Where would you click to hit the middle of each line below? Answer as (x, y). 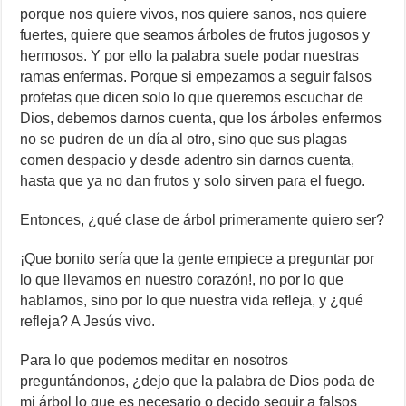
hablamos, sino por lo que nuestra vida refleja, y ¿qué (192, 301)
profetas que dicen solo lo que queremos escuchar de (192, 98)
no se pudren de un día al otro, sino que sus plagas (184, 140)
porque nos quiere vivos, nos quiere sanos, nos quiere (194, 14)
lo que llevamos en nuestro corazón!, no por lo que (182, 280)
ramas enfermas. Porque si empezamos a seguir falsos (196, 77)
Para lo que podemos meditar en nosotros (155, 361)
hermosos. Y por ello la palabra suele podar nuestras (190, 56)
